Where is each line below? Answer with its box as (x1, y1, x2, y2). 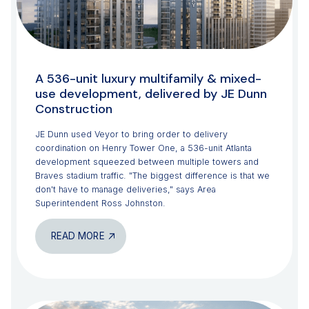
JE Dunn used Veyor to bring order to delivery (35, 129, 228, 140)
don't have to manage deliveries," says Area (35, 184, 216, 195)
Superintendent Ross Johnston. (35, 198, 166, 209)
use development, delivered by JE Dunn (35, 86, 267, 103)
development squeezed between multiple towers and (35, 157, 259, 168)
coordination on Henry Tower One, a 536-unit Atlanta (35, 143, 252, 154)
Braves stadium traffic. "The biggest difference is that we (35, 170, 270, 181)
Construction (35, 101, 112, 118)
